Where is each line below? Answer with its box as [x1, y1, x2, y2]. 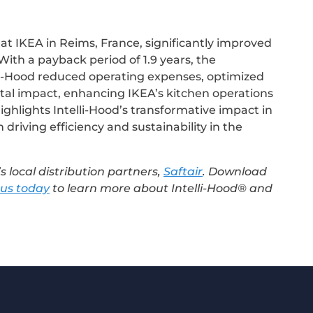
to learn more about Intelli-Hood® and [50, 181, 272, 195]
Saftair [163, 164, 203, 178]
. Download [203, 164, 267, 178]
